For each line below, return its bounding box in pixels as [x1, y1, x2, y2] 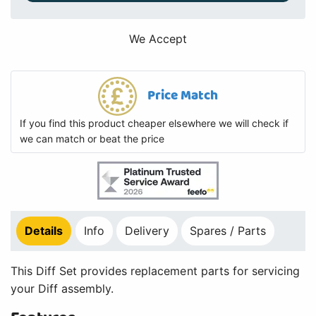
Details [25, 224, 63, 238]
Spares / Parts [190, 224, 267, 238]
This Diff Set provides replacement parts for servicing [11, 264, 300, 279]
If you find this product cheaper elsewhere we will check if [20, 117, 288, 130]
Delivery [125, 224, 169, 238]
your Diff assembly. [11, 281, 114, 296]
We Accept [128, 32, 188, 47]
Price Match [147, 85, 219, 107]
